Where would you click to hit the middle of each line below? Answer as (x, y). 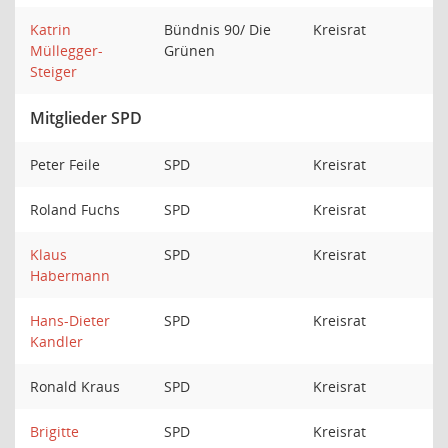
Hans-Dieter (70, 320)
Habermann (70, 275)
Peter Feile (67, 164)
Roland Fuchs (77, 209)
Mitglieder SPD (86, 118)
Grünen (191, 50)
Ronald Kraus (77, 386)
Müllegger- (66, 50)
